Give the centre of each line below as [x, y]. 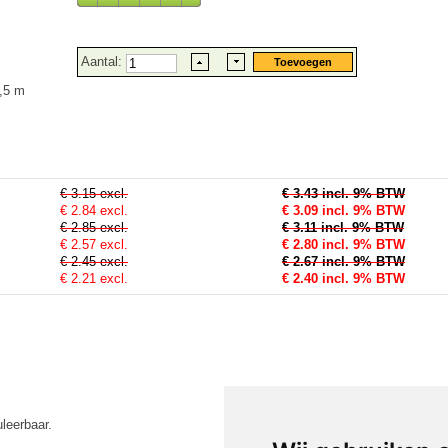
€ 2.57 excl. [94, 245]
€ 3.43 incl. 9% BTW [343, 194]
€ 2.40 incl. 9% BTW [343, 279]
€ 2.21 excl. [94, 279]
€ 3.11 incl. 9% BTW [343, 228]
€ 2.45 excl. [94, 262]
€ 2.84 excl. [94, 211]
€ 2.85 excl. [94, 228]
